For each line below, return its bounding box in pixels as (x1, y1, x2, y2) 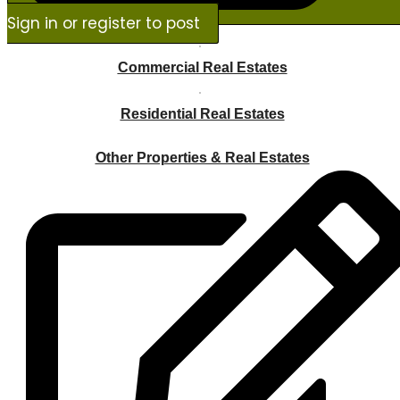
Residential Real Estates (120, 106, 285, 122)
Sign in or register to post (7, 12, 200, 35)
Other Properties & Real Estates (95, 150, 310, 166)
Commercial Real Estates (117, 60, 287, 76)
